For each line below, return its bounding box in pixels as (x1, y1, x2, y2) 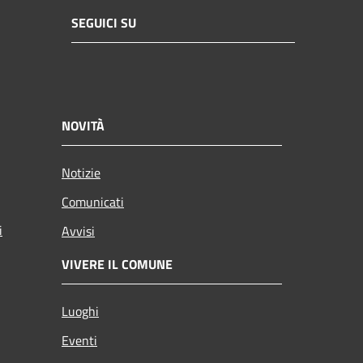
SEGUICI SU (71, 13, 136, 33)
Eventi (62, 330, 97, 350)
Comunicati (62, 191, 124, 211)
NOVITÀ (62, 115, 105, 135)
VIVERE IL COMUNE (62, 254, 173, 274)
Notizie (62, 162, 100, 182)
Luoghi (62, 301, 99, 321)
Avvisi (62, 220, 95, 241)
